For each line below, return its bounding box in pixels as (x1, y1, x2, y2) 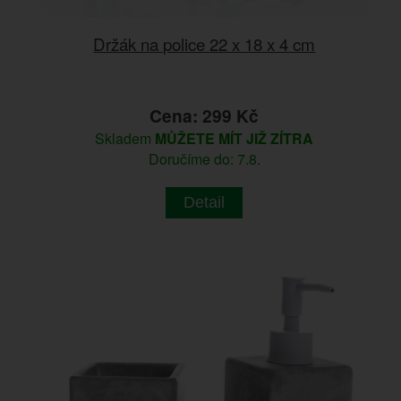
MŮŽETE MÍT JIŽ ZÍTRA (155, 128, 314, 149)
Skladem (95, 128, 156, 149)
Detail (183, 193, 226, 212)
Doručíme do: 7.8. (148, 149, 260, 170)
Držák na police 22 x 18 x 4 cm (93, 31, 316, 56)
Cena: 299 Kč (149, 103, 260, 129)
